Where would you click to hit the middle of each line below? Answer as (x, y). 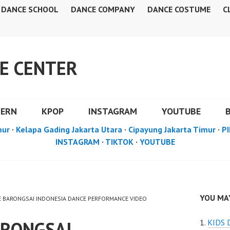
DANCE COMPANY (103, 9)
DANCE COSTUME (179, 9)
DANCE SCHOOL (30, 9)
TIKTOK (119, 142)
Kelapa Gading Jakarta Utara (69, 129)
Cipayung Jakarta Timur (172, 129)
